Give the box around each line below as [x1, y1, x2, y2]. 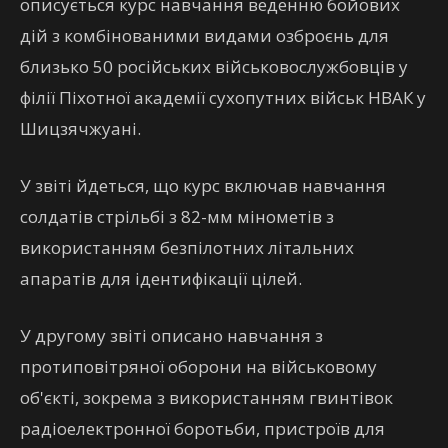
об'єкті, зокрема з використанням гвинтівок [20, 386, 393, 409]
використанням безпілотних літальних [20, 236, 354, 259]
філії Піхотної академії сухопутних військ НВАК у [20, 86, 426, 109]
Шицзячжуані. [20, 117, 141, 140]
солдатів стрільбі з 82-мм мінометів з [20, 205, 334, 228]
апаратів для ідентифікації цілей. [20, 267, 302, 290]
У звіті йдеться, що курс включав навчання [20, 174, 386, 197]
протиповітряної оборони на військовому [20, 355, 377, 378]
